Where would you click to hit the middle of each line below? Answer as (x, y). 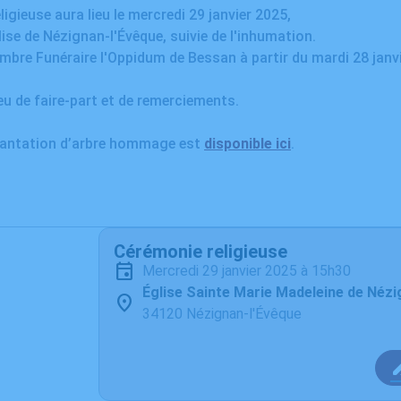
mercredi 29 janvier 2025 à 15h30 (253, 271)
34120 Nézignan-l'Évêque (222, 314)
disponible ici (247, 144)
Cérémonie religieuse (200, 252)
